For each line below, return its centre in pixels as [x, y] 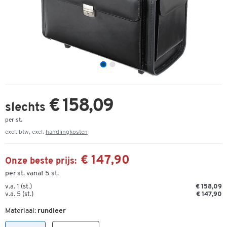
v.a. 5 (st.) [19, 194]
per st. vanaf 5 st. [32, 174]
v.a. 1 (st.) [18, 187]
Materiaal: [21, 211]
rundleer [52, 211]
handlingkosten [67, 132]
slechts [27, 108]
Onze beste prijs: [41, 161]
